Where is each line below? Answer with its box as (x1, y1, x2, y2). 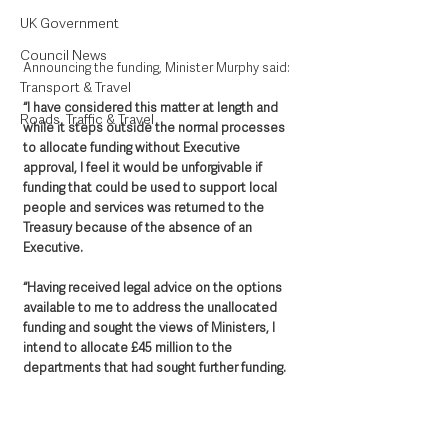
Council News (20, 46, 107, 64)
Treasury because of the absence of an (23, 218, 255, 236)
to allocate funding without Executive (23, 138, 243, 156)
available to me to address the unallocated (23, 298, 280, 316)
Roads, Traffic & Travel (20, 110, 154, 128)
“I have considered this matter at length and (23, 98, 281, 116)
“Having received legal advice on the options (23, 278, 285, 296)
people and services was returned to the (23, 198, 267, 216)
